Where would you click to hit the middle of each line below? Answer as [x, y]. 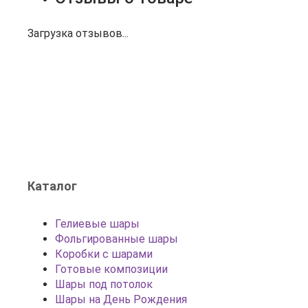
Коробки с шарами [104, 254]
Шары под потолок [104, 284]
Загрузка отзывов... [78, 33]
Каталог [52, 186]
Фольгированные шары [117, 239]
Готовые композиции [111, 269]
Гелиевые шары [97, 224]
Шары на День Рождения [121, 299]
